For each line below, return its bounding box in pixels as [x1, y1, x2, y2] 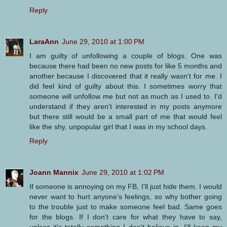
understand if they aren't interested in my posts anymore [29, 102, 222, 111]
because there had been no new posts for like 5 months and [29, 62, 222, 70]
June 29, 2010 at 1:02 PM [82, 168, 164, 177]
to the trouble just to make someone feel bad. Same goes [29, 203, 222, 211]
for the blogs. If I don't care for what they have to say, [29, 213, 222, 221]
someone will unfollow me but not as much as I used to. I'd [29, 92, 222, 101]
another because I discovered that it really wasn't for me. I [29, 72, 222, 81]
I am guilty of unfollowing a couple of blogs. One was [29, 52, 222, 60]
